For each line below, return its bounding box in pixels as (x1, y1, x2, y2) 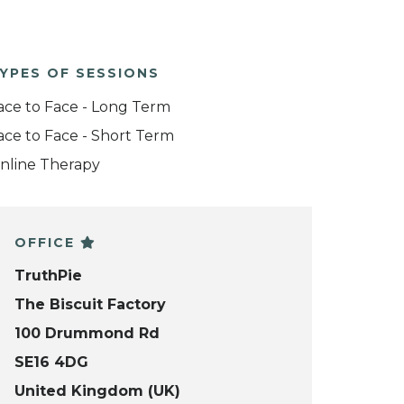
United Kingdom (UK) (14, 382, 180, 400)
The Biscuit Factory (14, 296, 166, 314)
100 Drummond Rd (14, 325, 160, 343)
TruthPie (14, 267, 82, 285)
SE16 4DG (14, 353, 88, 372)
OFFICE (14, 234, 80, 251)
